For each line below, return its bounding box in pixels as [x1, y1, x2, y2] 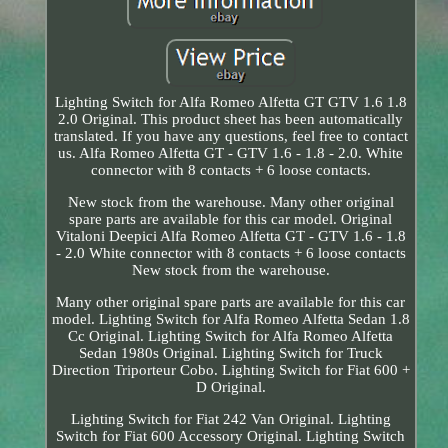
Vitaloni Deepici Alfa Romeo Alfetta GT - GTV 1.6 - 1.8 [55, 227, 406, 244]
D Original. [195, 378, 266, 395]
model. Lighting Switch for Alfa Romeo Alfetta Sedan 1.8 [51, 310, 410, 327]
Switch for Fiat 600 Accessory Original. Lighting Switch [56, 427, 406, 444]
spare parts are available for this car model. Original [69, 210, 393, 227]
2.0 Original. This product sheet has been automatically [58, 110, 404, 127]
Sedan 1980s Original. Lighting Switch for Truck [78, 344, 383, 361]
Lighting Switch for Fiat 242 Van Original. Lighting [70, 410, 391, 427]
